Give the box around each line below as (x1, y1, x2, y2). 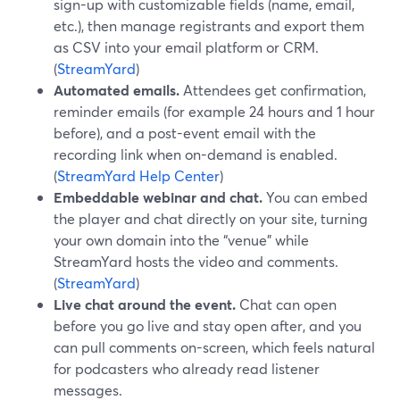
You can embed (262, 187, 368, 206)
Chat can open (236, 295, 337, 313)
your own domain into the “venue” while (54, 230, 309, 249)
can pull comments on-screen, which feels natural (54, 337, 375, 356)
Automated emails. (54, 80, 179, 99)
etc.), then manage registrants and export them (54, 16, 364, 35)
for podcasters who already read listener (54, 359, 320, 378)
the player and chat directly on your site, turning (54, 209, 368, 228)
